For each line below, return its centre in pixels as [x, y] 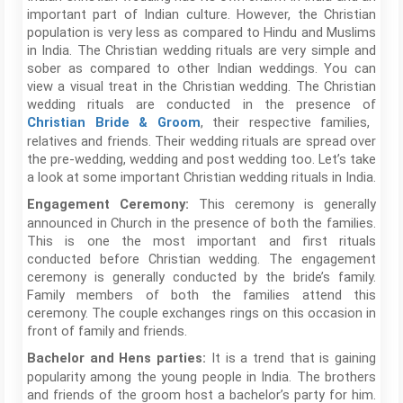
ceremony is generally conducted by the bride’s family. [201, 277]
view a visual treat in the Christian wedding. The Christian [201, 86]
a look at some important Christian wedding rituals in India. [201, 177]
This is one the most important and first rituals [201, 241]
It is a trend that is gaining [291, 358]
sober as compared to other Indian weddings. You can [201, 68]
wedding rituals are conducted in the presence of [201, 104]
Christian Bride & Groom [114, 122]
